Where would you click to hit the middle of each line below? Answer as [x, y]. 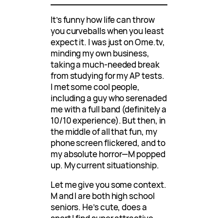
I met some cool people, [95, 87]
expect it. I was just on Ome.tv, [108, 42]
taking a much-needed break [105, 64]
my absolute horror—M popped [108, 154]
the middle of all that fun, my [104, 131]
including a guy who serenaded [109, 98]
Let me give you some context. [109, 184]
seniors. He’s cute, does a [99, 207]
